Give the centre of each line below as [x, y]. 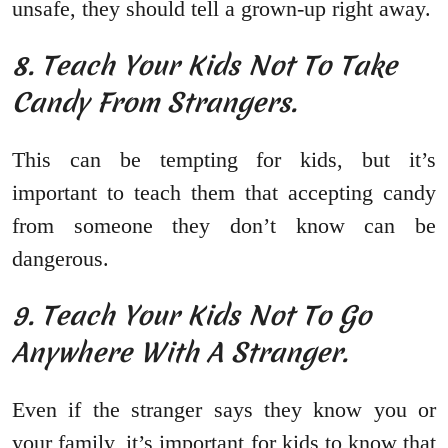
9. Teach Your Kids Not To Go [191, 316]
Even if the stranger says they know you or [224, 410]
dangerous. [60, 259]
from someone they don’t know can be [224, 226]
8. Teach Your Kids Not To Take [204, 66]
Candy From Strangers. [158, 103]
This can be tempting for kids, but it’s [224, 160]
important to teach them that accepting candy [224, 193]
